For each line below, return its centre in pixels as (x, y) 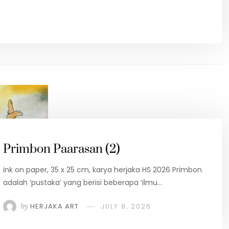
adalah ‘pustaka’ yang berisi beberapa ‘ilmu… (83, 183)
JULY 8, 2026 (126, 207)
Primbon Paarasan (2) (62, 150)
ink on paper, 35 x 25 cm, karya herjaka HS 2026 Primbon (102, 170)
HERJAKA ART (54, 207)
